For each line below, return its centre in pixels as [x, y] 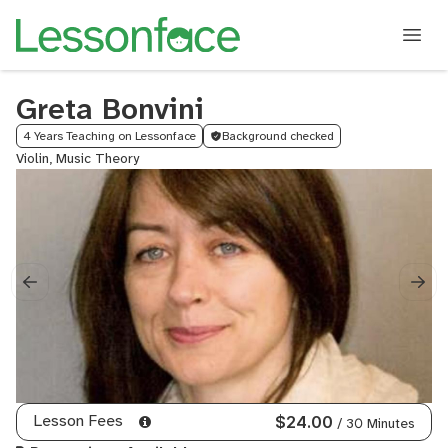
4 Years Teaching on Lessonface [109, 136]
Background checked [278, 136]
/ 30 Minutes [376, 422]
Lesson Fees [78, 420]
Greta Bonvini [110, 108]
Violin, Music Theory [77, 158]
